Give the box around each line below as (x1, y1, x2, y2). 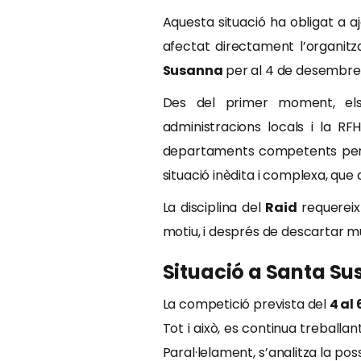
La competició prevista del (162, 295, 330, 313)
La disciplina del (162, 198, 266, 217)
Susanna (162, 61, 223, 80)
